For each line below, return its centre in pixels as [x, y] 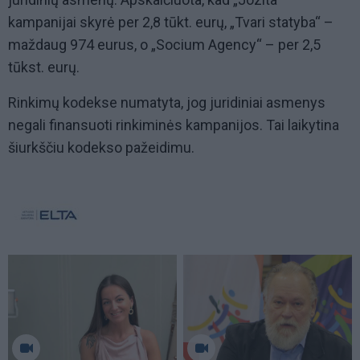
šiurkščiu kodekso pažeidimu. [101, 148]
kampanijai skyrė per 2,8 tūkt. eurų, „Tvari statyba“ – [171, 22]
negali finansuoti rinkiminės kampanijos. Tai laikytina [174, 125]
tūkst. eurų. [44, 67]
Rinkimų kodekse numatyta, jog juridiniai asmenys [167, 103]
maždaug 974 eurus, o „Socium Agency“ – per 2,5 [164, 45]
